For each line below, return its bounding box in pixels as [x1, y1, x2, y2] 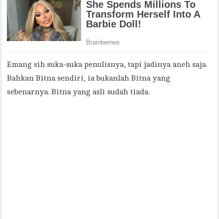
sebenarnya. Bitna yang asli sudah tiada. [7, 87, 150, 96]
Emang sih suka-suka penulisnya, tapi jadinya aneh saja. [7, 60, 208, 69]
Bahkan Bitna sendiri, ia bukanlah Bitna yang [7, 73, 171, 83]
